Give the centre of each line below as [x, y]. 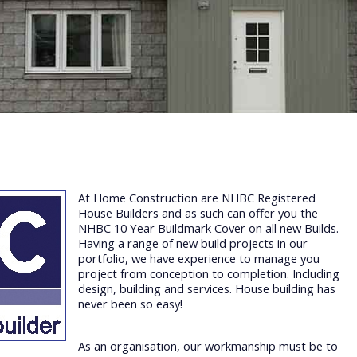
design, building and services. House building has [206, 289]
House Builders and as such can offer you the [198, 213]
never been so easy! [130, 304]
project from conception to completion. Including [208, 274]
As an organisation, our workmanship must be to [208, 345]
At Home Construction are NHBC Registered [196, 198]
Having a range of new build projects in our [192, 243]
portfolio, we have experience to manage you [198, 259]
